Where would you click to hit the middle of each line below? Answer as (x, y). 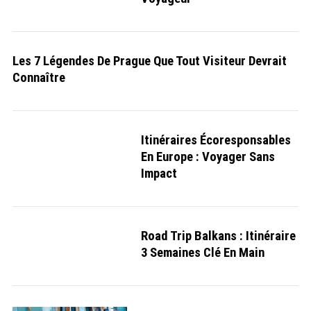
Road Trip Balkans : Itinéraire (218, 236)
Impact (159, 173)
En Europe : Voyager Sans (208, 157)
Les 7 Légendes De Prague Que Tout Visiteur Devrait (149, 61)
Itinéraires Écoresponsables (216, 140)
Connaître (39, 77)
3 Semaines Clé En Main (202, 252)
